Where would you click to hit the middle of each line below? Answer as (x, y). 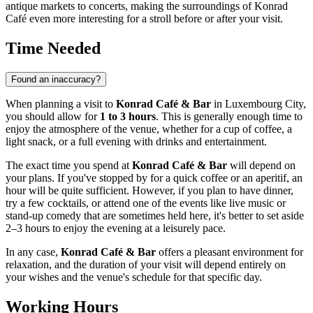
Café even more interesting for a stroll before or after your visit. (144, 19)
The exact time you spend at (69, 166)
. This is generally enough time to (229, 117)
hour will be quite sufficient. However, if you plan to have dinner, (150, 191)
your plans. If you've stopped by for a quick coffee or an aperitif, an (154, 178)
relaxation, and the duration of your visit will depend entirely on (146, 265)
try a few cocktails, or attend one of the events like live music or (146, 203)
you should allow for (53, 117)
